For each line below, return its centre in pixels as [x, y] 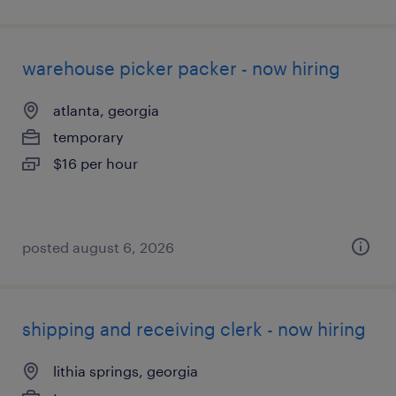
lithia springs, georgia [126, 371]
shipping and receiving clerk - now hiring [194, 329]
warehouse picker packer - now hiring [181, 68]
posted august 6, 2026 [98, 247]
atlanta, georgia [106, 110]
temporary [88, 137]
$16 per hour [95, 163]
